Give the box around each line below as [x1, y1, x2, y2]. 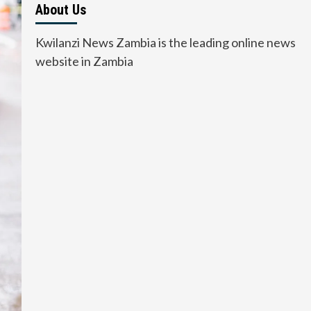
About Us [35, 1, 86, 19]
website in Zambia [35, 53, 133, 69]
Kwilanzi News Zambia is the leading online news [35, 35, 296, 51]
